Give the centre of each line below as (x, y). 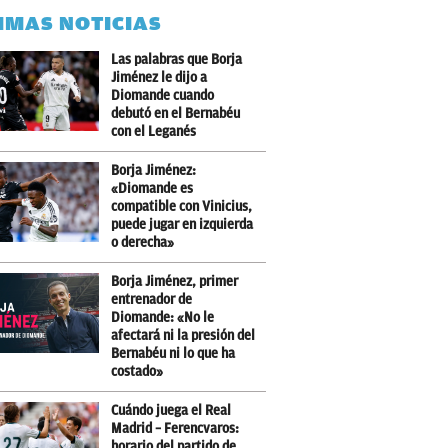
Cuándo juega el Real (171, 410)
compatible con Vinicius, (181, 206)
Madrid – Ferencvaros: (175, 428)
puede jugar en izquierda (182, 224)
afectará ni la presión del (183, 335)
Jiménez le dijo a (159, 77)
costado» (137, 371)
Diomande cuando (162, 95)
